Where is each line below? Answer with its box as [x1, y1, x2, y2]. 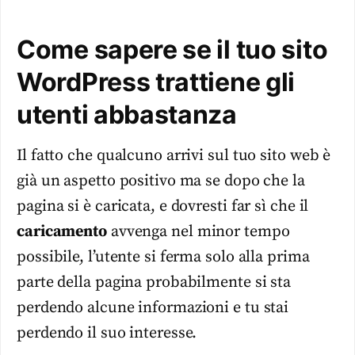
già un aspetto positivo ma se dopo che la [17, 171, 305, 192]
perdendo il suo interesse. [17, 323, 197, 344]
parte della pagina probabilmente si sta [17, 273, 292, 293]
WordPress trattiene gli [17, 67, 296, 98]
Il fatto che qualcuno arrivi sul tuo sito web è [17, 146, 331, 166]
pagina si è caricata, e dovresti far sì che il [17, 197, 309, 217]
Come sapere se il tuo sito [17, 34, 328, 66]
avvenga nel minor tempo [106, 222, 290, 242]
